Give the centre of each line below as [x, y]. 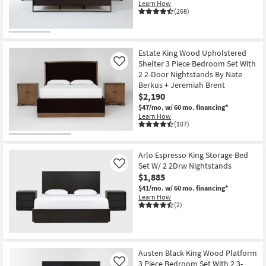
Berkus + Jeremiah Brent [182, 85]
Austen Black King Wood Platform [198, 253]
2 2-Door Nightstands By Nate [190, 75]
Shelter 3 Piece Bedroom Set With [197, 64]
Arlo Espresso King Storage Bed [193, 155]
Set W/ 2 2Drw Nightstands [185, 165]
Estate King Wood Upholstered [192, 53]
